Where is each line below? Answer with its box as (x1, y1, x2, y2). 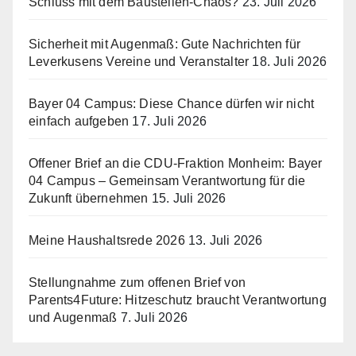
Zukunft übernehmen (29, 192, 149, 206)
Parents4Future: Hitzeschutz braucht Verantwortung (29, 293, 327, 308)
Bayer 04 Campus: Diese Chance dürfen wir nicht (29, 97, 315, 111)
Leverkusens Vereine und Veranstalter (29, 55, 250, 69)
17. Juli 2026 (132, 114, 207, 129)
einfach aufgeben (29, 114, 130, 129)
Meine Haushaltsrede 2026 (29, 234, 185, 248)
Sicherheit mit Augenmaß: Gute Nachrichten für (29, 37, 301, 52)
